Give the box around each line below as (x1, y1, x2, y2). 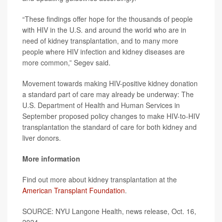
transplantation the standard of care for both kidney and (22, 122, 197, 132)
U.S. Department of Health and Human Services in (22, 100, 180, 110)
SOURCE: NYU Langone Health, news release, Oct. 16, (22, 206, 196, 216)
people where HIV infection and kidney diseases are (22, 47, 185, 56)
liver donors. (22, 133, 61, 143)
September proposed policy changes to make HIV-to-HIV (22, 111, 200, 121)
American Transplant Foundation (22, 185, 125, 195)
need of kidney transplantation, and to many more (22, 36, 178, 46)
